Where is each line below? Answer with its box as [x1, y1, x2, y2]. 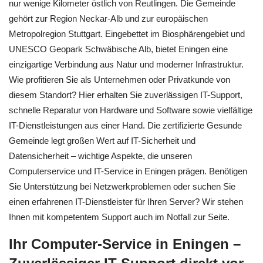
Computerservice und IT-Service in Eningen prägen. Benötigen [9, 166, 247, 176]
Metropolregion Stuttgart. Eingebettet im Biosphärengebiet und [9, 28, 245, 39]
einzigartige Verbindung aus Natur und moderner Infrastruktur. [9, 59, 244, 69]
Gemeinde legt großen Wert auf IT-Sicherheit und [9, 135, 195, 146]
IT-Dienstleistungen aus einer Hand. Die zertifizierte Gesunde [9, 120, 242, 130]
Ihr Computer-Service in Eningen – [9, 236, 241, 252]
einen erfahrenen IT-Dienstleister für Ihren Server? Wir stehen [9, 196, 243, 207]
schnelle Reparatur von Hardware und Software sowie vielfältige [9, 104, 252, 115]
